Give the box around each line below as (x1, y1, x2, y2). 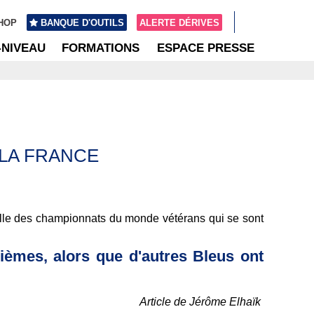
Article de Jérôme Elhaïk (139, 296, 261, 308)
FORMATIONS (62, 41, 139, 55)
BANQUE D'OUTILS (41, 17, 125, 28)
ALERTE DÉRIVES (139, 17, 219, 28)
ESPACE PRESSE (157, 41, 254, 55)
